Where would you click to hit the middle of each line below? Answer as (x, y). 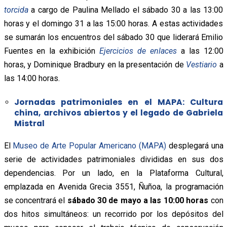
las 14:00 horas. (32, 78)
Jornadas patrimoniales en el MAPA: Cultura (119, 102)
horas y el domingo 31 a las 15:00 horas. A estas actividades (113, 23)
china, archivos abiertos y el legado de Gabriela (119, 112)
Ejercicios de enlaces (138, 51)
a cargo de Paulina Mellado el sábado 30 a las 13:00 (126, 10)
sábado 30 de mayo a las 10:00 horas (138, 200)
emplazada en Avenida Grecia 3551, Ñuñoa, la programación (113, 186)
